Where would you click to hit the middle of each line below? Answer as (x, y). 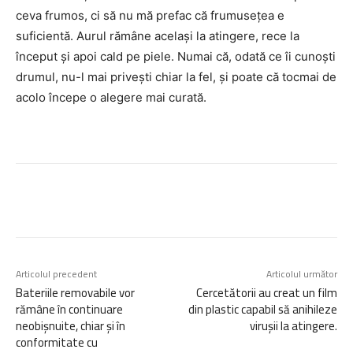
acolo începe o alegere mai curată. (111, 97)
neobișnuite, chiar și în (71, 325)
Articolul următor (301, 273)
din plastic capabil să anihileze (262, 309)
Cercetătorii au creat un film (266, 292)
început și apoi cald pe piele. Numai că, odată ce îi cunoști (176, 56)
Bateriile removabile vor (75, 292)
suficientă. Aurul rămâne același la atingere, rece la (158, 35)
